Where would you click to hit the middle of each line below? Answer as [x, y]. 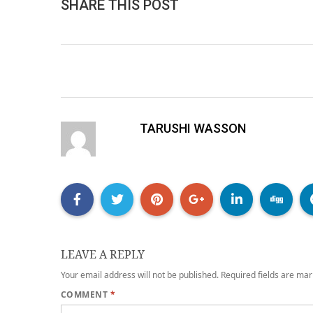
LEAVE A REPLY [103, 255]
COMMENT [86, 295]
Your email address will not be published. [140, 275]
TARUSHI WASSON [193, 129]
